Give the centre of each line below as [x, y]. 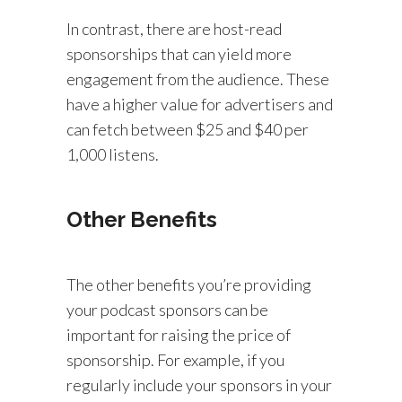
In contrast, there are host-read [174, 29]
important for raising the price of [179, 335]
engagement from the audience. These [198, 79]
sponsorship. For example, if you [175, 360]
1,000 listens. [113, 154]
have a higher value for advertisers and [200, 104]
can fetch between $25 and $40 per [188, 129]
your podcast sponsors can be [167, 310]
